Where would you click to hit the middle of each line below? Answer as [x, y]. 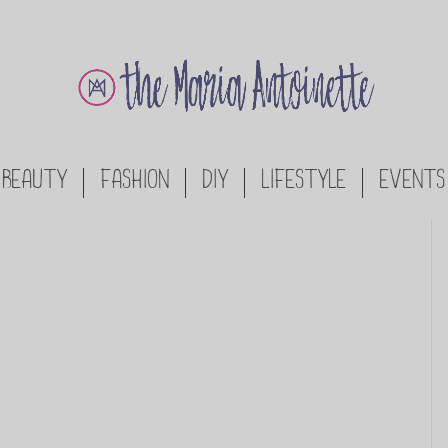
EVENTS [413, 182]
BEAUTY [35, 182]
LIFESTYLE [304, 182]
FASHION [135, 182]
